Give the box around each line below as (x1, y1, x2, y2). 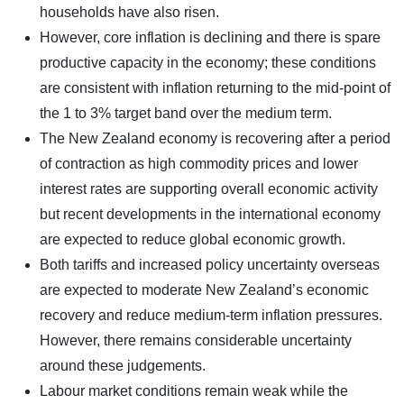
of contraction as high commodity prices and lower (40, 155, 358, 171)
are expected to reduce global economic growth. (40, 231, 345, 247)
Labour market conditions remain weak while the (40, 382, 348, 399)
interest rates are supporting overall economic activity (40, 180, 378, 197)
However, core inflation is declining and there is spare (40, 29, 381, 45)
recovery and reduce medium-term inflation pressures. (40, 307, 382, 323)
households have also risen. (40, 4, 219, 20)
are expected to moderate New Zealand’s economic (40, 281, 369, 298)
